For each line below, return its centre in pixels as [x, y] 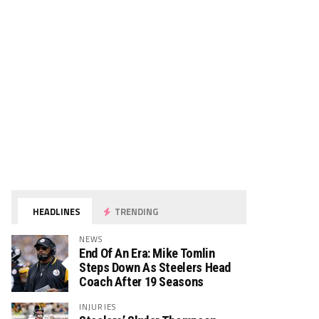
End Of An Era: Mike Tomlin [147, 253]
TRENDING [136, 211]
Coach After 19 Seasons [141, 282]
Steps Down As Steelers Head [155, 267]
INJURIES [98, 307]
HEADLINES [56, 211]
